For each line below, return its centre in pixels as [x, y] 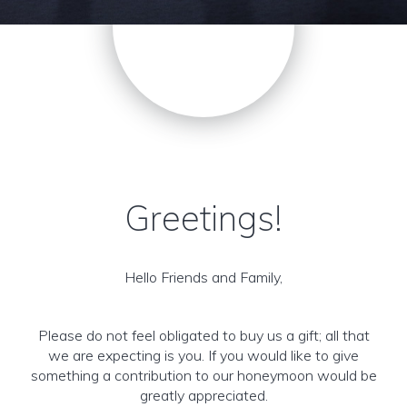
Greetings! [203, 218]
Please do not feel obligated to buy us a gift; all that [203, 335]
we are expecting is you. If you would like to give [203, 355]
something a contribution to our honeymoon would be [203, 375]
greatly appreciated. [203, 395]
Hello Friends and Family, [203, 277]
